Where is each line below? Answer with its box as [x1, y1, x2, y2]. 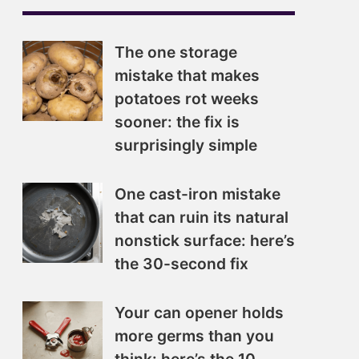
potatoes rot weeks [115, 89, 259, 108]
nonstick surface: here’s [115, 231, 295, 250]
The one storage [115, 42, 237, 62]
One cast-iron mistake [115, 184, 280, 204]
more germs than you [115, 326, 274, 345]
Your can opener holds [115, 303, 284, 322]
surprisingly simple [115, 135, 257, 155]
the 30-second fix [115, 254, 248, 273]
